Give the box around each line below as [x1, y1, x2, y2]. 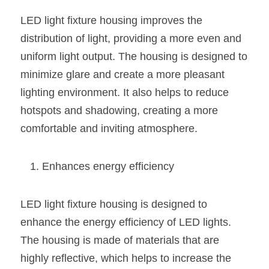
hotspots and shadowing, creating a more [20, 104, 218, 116]
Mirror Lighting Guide [44, 197, 134, 207]
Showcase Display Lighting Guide [44, 169, 189, 180]
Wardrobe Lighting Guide [44, 4, 151, 14]
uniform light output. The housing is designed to [20, 50, 247, 62]
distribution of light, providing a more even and [20, 32, 241, 44]
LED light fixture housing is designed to [20, 198, 207, 210]
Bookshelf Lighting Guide [44, 31, 152, 41]
